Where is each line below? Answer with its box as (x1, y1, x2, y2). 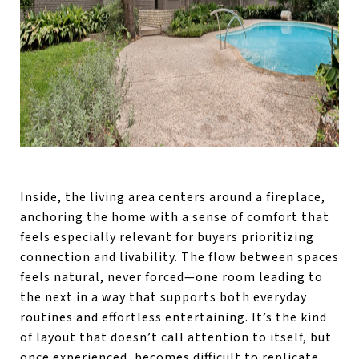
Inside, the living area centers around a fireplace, (20, 188, 325, 206)
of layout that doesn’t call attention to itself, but (20, 328, 332, 346)
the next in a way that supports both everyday (20, 288, 307, 306)
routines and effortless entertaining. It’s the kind (20, 308, 327, 326)
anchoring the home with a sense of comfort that (20, 208, 329, 226)
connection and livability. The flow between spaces (20, 248, 339, 266)
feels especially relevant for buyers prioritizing (20, 228, 314, 246)
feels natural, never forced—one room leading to (20, 268, 323, 286)
